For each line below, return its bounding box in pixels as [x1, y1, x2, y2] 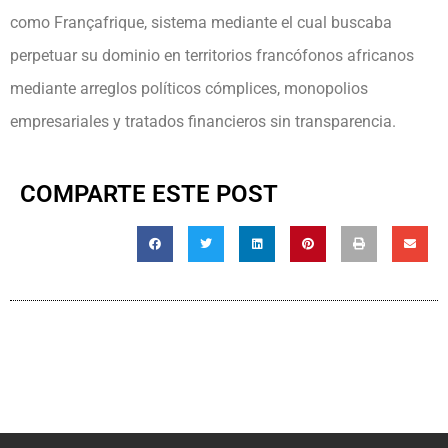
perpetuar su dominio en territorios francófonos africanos [10, 45, 414, 65]
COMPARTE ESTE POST [20, 180, 278, 209]
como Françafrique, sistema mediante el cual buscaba [10, 12, 392, 32]
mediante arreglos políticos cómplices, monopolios [10, 78, 368, 98]
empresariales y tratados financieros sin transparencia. [10, 111, 396, 131]
